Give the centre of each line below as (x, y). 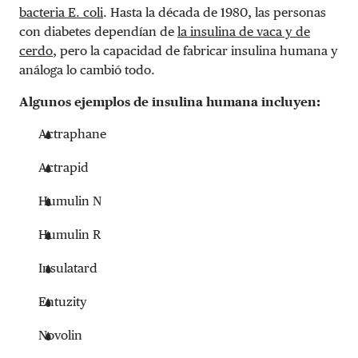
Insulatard (68, 268)
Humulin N (70, 201)
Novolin (60, 335)
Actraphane (72, 133)
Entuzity (63, 301)
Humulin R (70, 234)
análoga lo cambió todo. (87, 70)
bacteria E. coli (61, 12)
